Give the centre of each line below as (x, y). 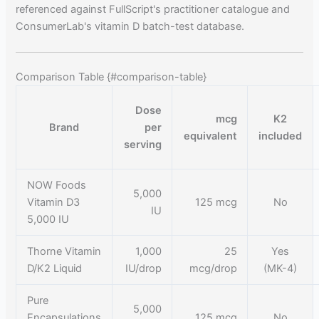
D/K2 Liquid (55, 268)
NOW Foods (57, 185)
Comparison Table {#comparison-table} (111, 77)
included (281, 136)
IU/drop (143, 268)
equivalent (210, 136)
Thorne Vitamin (64, 251)
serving (142, 144)
